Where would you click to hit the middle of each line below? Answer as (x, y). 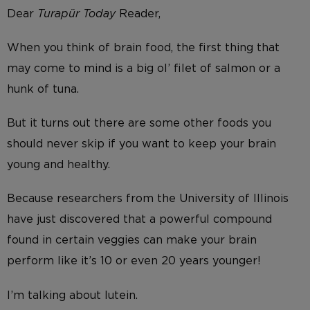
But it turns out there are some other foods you (139, 124)
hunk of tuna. (43, 89)
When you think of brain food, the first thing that (143, 47)
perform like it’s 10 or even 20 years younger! (134, 261)
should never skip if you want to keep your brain (142, 144)
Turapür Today (78, 13)
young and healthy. (58, 165)
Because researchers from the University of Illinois (148, 199)
